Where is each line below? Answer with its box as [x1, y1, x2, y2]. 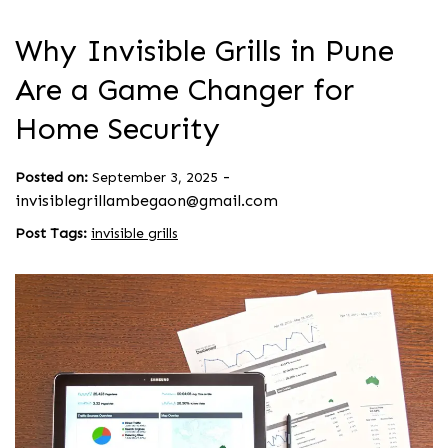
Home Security [15, 110, 220, 147]
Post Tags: [15, 224, 91, 242]
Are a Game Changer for [15, 71, 354, 108]
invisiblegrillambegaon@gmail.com [15, 190, 278, 210]
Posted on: [15, 168, 88, 186]
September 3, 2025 [92, 168, 218, 186]
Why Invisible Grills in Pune [15, 32, 394, 69]
